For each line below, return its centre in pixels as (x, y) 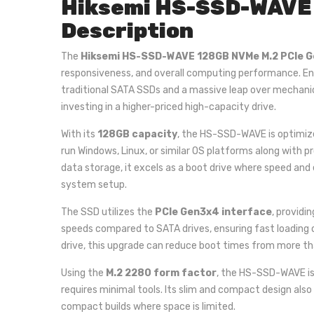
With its (79, 134)
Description (129, 31)
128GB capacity (137, 134)
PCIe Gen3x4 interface (213, 212)
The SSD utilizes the (108, 212)
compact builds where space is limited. (148, 307)
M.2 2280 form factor (161, 273)
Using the (83, 273)
